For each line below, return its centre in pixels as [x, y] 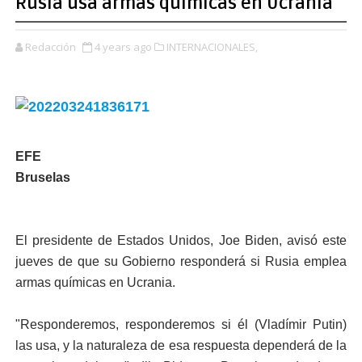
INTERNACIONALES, [212, 47]
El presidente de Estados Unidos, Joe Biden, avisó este [181, 240]
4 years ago [123, 47]
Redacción [50, 47]
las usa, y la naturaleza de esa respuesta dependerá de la [181, 345]
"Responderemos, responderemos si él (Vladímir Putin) [181, 324]
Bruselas [42, 177]
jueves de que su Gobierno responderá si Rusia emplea [181, 261]
